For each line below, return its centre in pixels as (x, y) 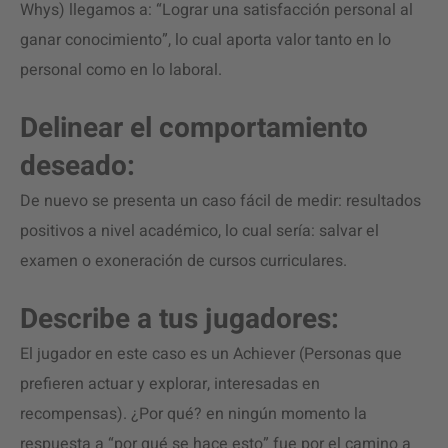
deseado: (77, 166)
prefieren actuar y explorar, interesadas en (170, 384)
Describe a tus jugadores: (179, 319)
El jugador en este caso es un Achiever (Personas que (211, 354)
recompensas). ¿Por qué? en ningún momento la (193, 414)
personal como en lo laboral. (121, 70)
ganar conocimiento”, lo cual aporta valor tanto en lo (205, 40)
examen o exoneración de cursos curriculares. (183, 261)
